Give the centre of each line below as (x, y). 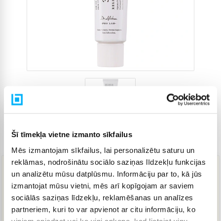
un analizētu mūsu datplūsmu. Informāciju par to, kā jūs (107, 173)
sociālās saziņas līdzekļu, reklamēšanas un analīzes (102, 197)
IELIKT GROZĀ (105, 211)
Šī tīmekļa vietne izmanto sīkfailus (72, 134)
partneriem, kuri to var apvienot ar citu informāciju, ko (103, 209)
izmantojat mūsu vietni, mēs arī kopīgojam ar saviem (103, 185)
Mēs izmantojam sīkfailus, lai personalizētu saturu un (103, 150)
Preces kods (158, 143)
